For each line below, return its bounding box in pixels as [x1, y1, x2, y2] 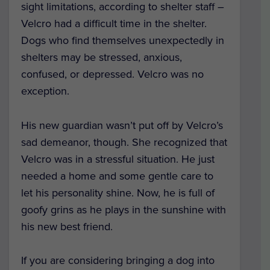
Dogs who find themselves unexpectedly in [21, 33, 224, 47]
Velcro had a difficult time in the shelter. [21, 16, 207, 30]
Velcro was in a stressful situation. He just [21, 152, 215, 166]
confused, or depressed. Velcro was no [21, 67, 204, 81]
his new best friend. [21, 219, 113, 233]
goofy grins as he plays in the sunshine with [21, 202, 226, 216]
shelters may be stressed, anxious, [21, 50, 182, 64]
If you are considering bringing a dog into [21, 254, 215, 268]
